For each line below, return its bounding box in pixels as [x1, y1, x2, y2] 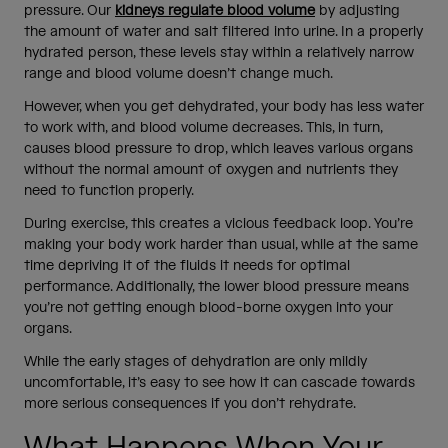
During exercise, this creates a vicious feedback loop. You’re [24, 214, 413, 233]
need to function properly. [24, 181, 198, 200]
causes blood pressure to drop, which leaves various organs [24, 139, 413, 158]
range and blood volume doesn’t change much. [24, 64, 337, 83]
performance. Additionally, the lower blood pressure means [24, 277, 409, 296]
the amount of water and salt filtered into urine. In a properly [24, 22, 423, 41]
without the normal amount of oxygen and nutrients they [24, 160, 398, 179]
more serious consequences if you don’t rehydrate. [24, 394, 360, 413]
